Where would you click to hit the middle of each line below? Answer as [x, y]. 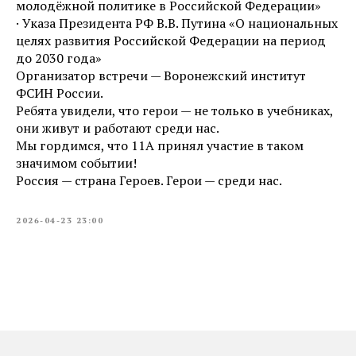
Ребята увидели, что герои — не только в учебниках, [174, 110]
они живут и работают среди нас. [118, 128]
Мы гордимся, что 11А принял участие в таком [160, 145]
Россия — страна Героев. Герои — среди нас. [149, 180]
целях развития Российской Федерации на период [171, 41]
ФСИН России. [60, 93]
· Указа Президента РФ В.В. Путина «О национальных [177, 23]
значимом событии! [76, 163]
